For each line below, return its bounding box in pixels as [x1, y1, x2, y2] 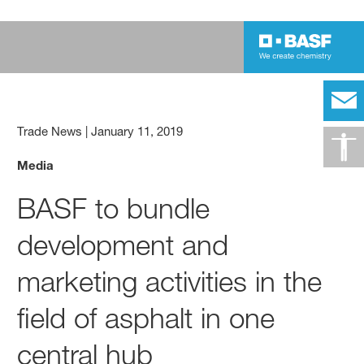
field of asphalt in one [17, 300, 275, 336]
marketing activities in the [17, 263, 323, 299]
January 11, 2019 [91, 123, 184, 139]
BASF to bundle [17, 190, 210, 226]
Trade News [17, 123, 83, 139]
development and [17, 227, 229, 262]
